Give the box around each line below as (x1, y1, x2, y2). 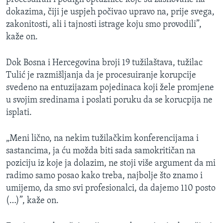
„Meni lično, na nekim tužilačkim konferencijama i (6, 133, 199, 143)
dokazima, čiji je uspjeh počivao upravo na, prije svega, (6, 7, 215, 17)
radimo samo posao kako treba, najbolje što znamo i (6, 171, 203, 181)
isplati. (6, 108, 32, 117)
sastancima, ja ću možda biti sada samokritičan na (6, 146, 196, 156)
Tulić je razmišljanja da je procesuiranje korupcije (6, 70, 196, 80)
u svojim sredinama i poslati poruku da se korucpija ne (6, 95, 213, 105)
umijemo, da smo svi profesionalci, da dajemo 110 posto (6, 183, 216, 193)
